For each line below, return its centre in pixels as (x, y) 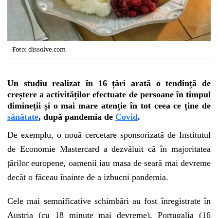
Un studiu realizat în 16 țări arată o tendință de (109, 83)
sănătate (23, 117)
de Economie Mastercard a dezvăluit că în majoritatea (109, 149)
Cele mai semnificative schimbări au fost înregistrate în (109, 201)
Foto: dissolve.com (39, 49)
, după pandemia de (77, 117)
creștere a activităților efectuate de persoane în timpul (109, 94)
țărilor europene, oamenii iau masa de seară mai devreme (109, 163)
